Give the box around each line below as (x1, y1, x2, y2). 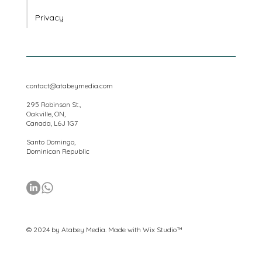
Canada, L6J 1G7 (26, 142, 78, 151)
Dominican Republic (26, 170, 89, 180)
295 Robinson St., (26, 123, 81, 133)
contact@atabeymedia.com (26, 105, 113, 114)
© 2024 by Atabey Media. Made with (26, 248, 143, 257)
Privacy (35, 35, 64, 46)
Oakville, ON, (26, 133, 65, 142)
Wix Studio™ (142, 248, 182, 257)
